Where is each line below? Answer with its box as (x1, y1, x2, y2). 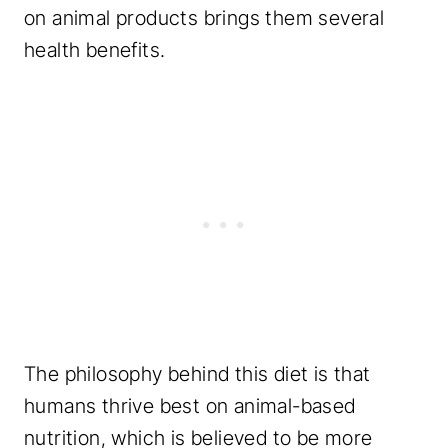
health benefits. (24, 37, 166, 62)
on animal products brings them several (24, 5, 385, 30)
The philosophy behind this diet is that (24, 361, 371, 386)
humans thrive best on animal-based (24, 393, 356, 418)
